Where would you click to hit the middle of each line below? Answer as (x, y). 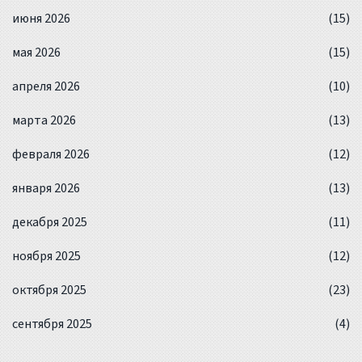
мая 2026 (36, 52)
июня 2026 (41, 18)
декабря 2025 (50, 222)
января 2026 (46, 188)
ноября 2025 (46, 256)
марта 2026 (44, 120)
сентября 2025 (52, 324)
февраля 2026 (51, 154)
